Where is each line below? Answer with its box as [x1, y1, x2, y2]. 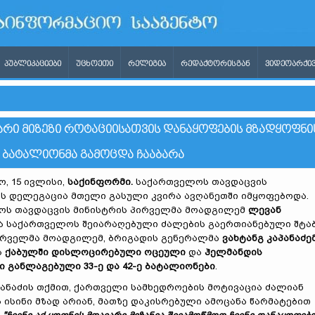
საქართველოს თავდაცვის [133, 176, 267, 187]
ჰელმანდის [205, 247, 262, 257]
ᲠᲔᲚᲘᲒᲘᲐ [128, 60, 166, 68]
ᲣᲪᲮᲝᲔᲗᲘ [76, 60, 113, 68]
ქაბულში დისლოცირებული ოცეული [5, 247, 186, 257]
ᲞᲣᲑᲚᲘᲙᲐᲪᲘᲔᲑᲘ [4, 60, 61, 68]
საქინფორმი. [67, 176, 133, 187]
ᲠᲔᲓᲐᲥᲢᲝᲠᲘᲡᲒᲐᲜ [181, 60, 250, 68]
